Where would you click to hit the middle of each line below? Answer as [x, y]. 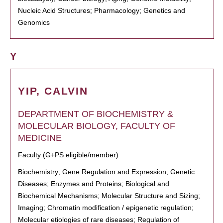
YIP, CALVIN [53, 91]
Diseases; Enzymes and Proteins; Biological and [94, 184]
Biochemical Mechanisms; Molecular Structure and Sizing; [109, 196]
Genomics [34, 22]
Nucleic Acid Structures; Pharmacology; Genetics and [102, 10]
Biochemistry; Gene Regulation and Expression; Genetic [106, 172]
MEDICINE [40, 138]
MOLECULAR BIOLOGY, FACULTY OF [97, 126]
